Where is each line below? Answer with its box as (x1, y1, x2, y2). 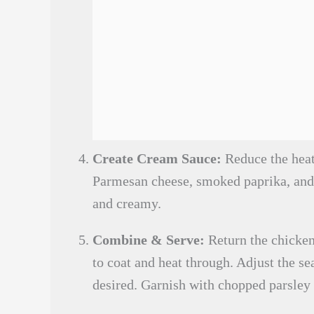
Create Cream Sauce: (93, 151, 221, 166)
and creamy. (93, 196, 161, 211)
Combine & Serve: (93, 232, 205, 247)
